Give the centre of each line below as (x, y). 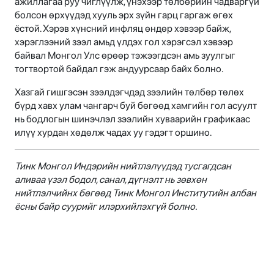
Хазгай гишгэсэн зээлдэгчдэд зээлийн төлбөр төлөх (129, 92)
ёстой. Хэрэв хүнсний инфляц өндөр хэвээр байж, (123, 28)
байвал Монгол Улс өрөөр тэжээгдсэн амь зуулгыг (125, 55)
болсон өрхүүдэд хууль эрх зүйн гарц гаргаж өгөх (124, 15)
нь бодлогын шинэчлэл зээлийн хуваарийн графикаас (132, 119)
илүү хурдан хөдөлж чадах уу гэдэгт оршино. (113, 132)
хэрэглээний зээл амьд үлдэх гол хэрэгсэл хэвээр (124, 42)
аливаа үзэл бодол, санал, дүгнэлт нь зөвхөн (111, 179)
